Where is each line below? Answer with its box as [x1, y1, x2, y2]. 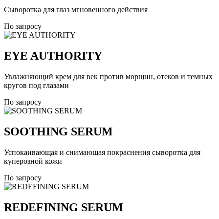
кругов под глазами [4, 81, 69, 90]
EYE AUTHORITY [4, 49, 102, 63]
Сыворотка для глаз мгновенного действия [4, 5, 148, 14]
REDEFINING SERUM [4, 200, 123, 214]
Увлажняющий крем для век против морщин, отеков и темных [4, 72, 213, 81]
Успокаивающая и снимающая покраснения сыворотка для [4, 148, 200, 156]
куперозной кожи [4, 156, 62, 165]
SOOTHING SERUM [4, 125, 113, 138]
